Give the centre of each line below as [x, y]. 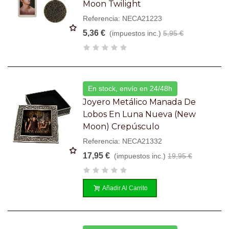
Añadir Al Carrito [125, 188]
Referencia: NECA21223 [123, 18]
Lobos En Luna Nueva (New [140, 114]
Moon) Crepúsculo [121, 126]
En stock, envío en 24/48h [130, 88]
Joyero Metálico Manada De [140, 102]
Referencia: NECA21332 [123, 141]
